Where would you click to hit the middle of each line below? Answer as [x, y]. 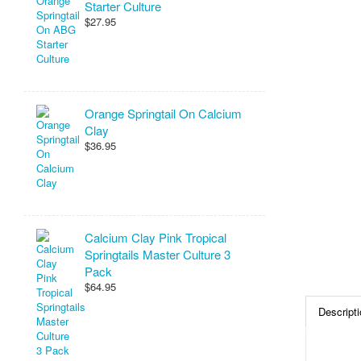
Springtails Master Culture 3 [158, 254]
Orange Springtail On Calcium [163, 113]
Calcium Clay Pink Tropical [156, 237]
